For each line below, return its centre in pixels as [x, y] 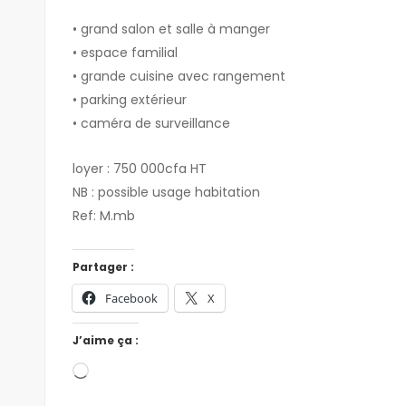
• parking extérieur [129, 99]
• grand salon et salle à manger [171, 29]
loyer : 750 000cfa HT [139, 168]
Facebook [131, 298]
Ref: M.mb [103, 215]
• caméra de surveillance [151, 123]
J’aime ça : [105, 340]
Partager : [103, 266]
